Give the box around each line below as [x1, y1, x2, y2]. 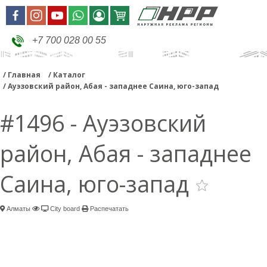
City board [48, 205, 80, 213]
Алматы [5, 205, 30, 213]
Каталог [53, 70, 85, 80]
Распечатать [88, 205, 129, 213]
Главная [8, 70, 41, 80]
